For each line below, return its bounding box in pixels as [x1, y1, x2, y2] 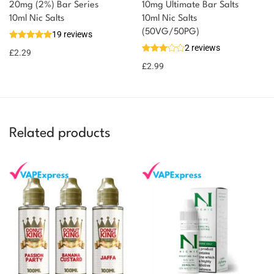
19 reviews [52, 29, 92, 39]
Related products [9, 126, 111, 140]
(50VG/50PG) [142, 27, 199, 37]
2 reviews [185, 42, 220, 53]
